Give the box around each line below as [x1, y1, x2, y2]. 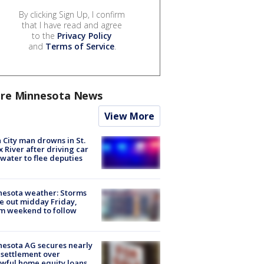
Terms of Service [45, 40, 114, 52]
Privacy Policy [57, 29, 112, 41]
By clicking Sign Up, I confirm [19, 8, 125, 20]
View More [104, 109, 154, 123]
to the [32, 29, 57, 41]
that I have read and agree [22, 19, 122, 31]
